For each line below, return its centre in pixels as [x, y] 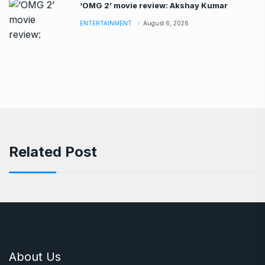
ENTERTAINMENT [106, 23]
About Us [35, 256]
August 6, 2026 [166, 23]
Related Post [53, 151]
